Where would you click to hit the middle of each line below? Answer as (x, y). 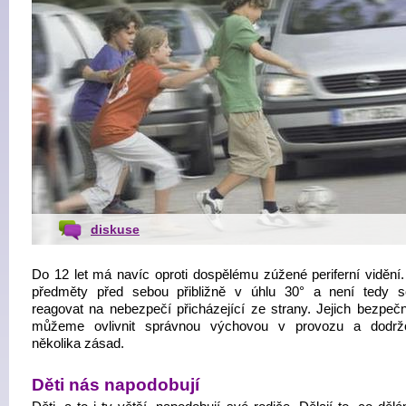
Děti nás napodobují (116, 385)
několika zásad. (78, 343)
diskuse (115, 229)
